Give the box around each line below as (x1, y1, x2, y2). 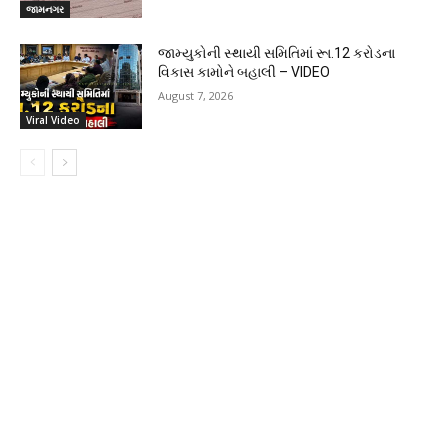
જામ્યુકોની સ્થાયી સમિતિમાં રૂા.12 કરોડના (158, 44, 396, 61)
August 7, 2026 (158, 87, 234, 103)
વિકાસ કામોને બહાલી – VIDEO (158, 63, 331, 80)
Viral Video (26, 113, 80, 128)
